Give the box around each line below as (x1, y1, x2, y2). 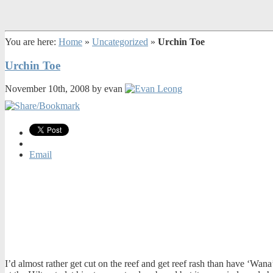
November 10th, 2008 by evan (5, 83, 125, 94)
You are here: (5, 37, 58, 47)
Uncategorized (92, 37, 148, 47)
